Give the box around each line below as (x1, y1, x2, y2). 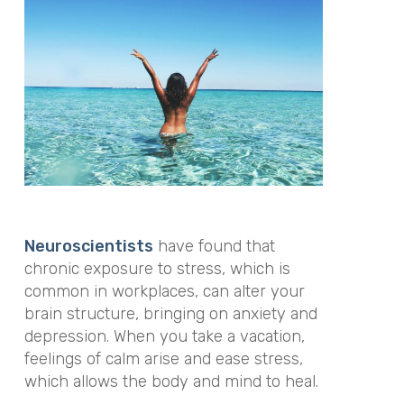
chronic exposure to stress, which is (23, 258, 290, 279)
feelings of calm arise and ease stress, (23, 348, 303, 369)
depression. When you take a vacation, (23, 326, 305, 346)
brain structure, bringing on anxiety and (23, 303, 317, 324)
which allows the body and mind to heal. (23, 371, 318, 391)
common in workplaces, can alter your (23, 280, 305, 301)
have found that (152, 235, 275, 256)
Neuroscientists (23, 235, 153, 256)
